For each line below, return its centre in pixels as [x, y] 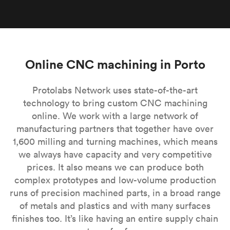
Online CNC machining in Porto [115, 64]
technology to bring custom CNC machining [115, 103]
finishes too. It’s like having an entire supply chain [115, 218]
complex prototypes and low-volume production [115, 180]
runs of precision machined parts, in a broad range [115, 193]
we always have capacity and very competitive [115, 154]
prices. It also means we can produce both [115, 167]
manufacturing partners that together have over [115, 129]
